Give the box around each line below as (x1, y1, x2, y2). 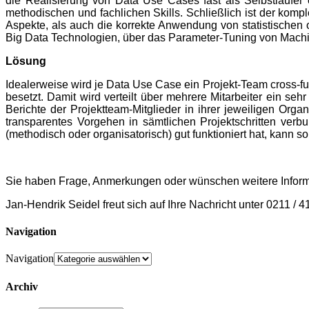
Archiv (6, 280, 38, 292)
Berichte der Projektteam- (6, 103, 132, 115)
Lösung (6, 54, 46, 67)
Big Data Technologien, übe (6, 31, 141, 43)
